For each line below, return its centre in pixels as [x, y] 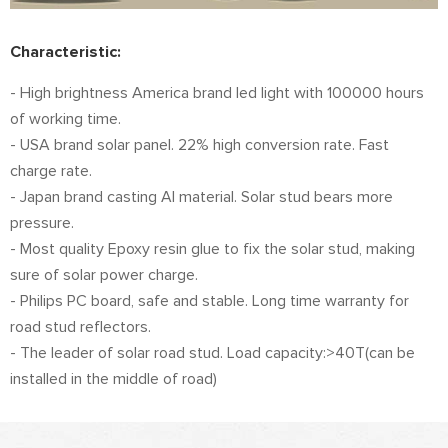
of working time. [65, 118]
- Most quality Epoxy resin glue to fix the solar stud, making [212, 248]
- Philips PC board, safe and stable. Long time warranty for [209, 300]
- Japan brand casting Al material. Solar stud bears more [201, 196]
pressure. [42, 222]
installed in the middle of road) [113, 378]
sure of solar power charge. [104, 274]
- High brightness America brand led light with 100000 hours [217, 92]
